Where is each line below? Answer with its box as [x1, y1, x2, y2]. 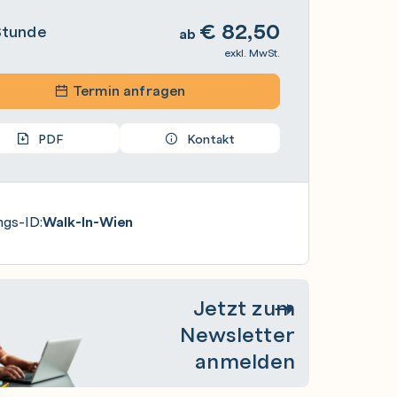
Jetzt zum [192, 292, 295, 322]
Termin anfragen [68, 81, 186, 100]
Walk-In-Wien [43, 212, 133, 231]
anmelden [195, 346, 295, 375]
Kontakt [186, 130, 236, 147]
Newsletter [179, 319, 295, 348]
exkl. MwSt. [224, 45, 280, 60]
